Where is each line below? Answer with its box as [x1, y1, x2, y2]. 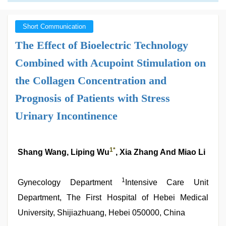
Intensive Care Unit [125, 178, 208, 187]
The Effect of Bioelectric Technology [15, 39, 188, 51]
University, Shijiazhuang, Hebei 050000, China [18, 208, 185, 217]
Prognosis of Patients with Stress [15, 92, 170, 104]
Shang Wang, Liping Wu [18, 148, 109, 156]
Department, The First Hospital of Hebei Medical [18, 193, 208, 202]
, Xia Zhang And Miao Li [116, 148, 205, 156]
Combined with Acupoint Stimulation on [15, 56, 206, 69]
